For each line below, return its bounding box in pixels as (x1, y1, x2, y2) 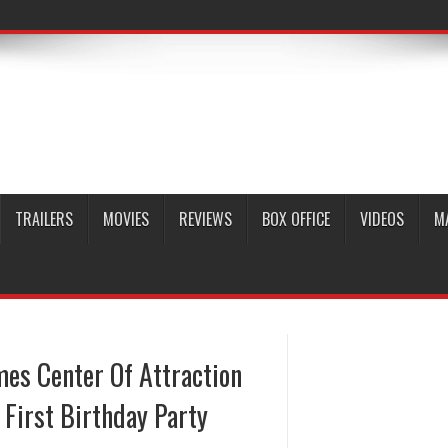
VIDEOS (360, 207, 404, 231)
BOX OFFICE (262, 207, 330, 231)
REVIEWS (179, 207, 232, 231)
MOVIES (103, 207, 149, 231)
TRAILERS (15, 207, 73, 231)
